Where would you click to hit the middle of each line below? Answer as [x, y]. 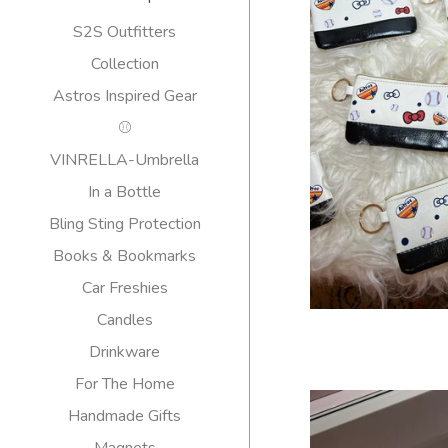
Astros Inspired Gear [124, 96]
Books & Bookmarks [124, 256]
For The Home [124, 384]
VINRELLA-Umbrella [124, 160]
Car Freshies [124, 288]
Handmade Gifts [124, 416]
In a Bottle [124, 192]
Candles [124, 320]
